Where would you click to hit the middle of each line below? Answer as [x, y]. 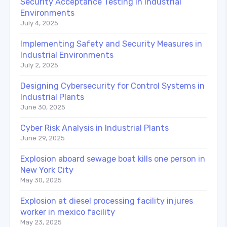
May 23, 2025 [41, 222]
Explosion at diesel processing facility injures [107, 201]
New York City [47, 170]
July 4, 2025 [39, 23]
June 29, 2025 [43, 138]
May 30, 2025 [41, 180]
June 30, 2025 [43, 107]
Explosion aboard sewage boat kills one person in [113, 159]
